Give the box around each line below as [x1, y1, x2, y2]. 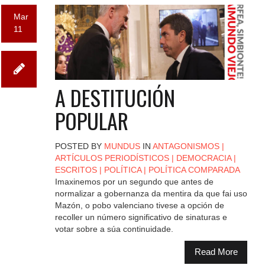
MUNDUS [104, 141, 140, 151]
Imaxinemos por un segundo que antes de [54, 176, 214, 186]
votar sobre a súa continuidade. [54, 224, 173, 234]
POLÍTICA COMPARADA [148, 164, 240, 174]
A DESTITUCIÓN [54, 81, 175, 113]
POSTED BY [54, 141, 104, 151]
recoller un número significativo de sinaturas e [54, 212, 227, 222]
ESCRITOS [54, 164, 97, 174]
